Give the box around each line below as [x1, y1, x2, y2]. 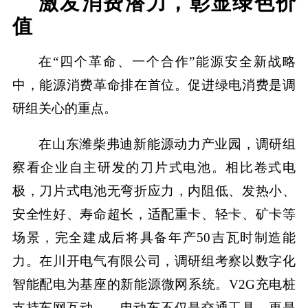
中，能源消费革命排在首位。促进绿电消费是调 [12, 77, 296, 92]
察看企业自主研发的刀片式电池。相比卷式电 [12, 159, 296, 175]
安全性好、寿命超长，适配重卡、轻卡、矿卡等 [12, 206, 296, 221]
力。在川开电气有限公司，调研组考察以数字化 [12, 253, 296, 268]
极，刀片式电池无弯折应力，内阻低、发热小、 [12, 183, 296, 198]
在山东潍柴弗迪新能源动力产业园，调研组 [38, 136, 296, 151]
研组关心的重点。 [12, 100, 117, 115]
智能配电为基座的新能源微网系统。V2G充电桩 [12, 276, 296, 291]
